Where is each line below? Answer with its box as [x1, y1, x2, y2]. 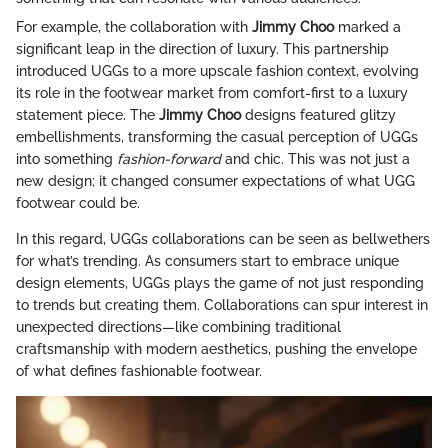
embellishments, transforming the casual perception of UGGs [16, 129, 418, 146]
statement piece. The [16, 107, 159, 124]
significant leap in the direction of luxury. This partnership [16, 41, 389, 58]
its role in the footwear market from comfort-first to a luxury [16, 85, 408, 102]
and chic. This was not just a [221, 151, 410, 168]
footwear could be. [16, 195, 140, 212]
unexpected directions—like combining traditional [16, 319, 341, 336]
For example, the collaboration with [16, 19, 252, 36]
